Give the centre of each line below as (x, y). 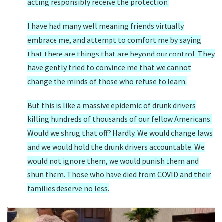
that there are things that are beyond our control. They (121, 54)
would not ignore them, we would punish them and (113, 161)
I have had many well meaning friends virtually (106, 26)
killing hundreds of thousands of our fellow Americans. (119, 119)
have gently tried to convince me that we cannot (109, 67)
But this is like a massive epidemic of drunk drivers (111, 105)
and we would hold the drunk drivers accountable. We (116, 147)
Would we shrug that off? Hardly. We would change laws (120, 133)
